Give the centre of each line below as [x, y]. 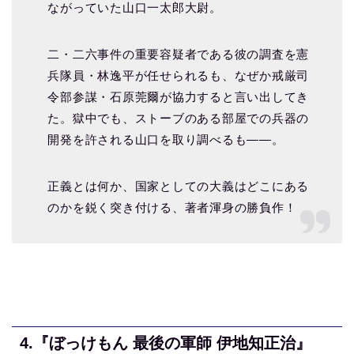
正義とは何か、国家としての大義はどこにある [179, 186]
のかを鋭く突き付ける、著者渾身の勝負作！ [172, 207]
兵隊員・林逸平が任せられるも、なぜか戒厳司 [179, 75]
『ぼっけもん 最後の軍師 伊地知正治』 [172, 343]
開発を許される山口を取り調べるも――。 [166, 139]
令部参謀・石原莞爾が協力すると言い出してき [179, 96]
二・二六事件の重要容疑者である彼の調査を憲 [179, 54]
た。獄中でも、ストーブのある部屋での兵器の [179, 118]
